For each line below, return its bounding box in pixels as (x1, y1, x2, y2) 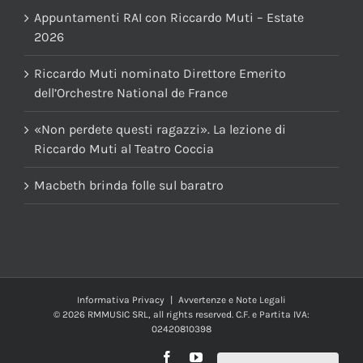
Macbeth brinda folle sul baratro (34, 177, 224, 194)
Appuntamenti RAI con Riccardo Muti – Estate (34, 10, 304, 26)
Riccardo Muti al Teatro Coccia (34, 141, 214, 157)
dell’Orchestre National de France (34, 85, 228, 101)
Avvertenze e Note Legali (178, 294, 286, 306)
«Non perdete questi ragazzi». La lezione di (34, 122, 286, 138)
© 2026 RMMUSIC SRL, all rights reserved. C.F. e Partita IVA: (53, 309, 310, 321)
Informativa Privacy (77, 294, 164, 306)
